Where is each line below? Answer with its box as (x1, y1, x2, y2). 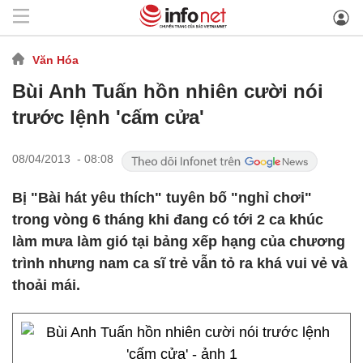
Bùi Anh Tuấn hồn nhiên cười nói (12, 80, 323, 102)
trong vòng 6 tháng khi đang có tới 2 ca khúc (12, 211, 323, 228)
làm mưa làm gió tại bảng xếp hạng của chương (12, 233, 345, 250)
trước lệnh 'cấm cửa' (12, 106, 204, 128)
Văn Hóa (32, 53, 79, 66)
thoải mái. (12, 277, 80, 293)
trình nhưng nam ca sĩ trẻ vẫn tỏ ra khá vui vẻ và (12, 255, 348, 271)
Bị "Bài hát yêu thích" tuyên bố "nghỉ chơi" (12, 190, 312, 206)
